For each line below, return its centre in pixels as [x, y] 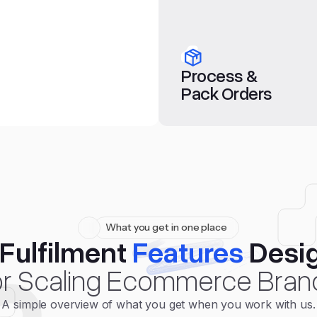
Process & [219, 76]
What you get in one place [166, 227]
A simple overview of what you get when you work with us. [158, 304]
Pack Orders [227, 94]
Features [188, 253]
